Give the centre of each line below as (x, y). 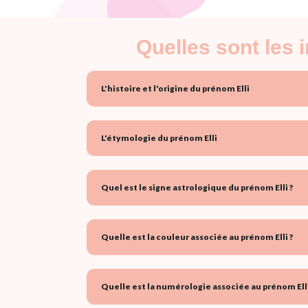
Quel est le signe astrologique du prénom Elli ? (197, 187)
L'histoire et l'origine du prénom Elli (175, 88)
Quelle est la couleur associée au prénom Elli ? (197, 236)
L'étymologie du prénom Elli (159, 137)
